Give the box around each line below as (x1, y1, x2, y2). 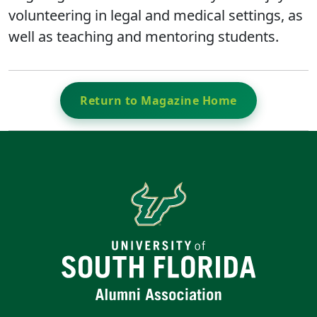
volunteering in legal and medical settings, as (8, 5, 303, 25)
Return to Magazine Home (80, 92, 237, 108)
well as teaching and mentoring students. (8, 26, 286, 46)
